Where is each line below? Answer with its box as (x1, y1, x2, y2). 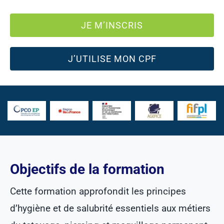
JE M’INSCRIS (81, 20, 143, 31)
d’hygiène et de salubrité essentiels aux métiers (9, 202, 210, 214)
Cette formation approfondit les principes (9, 185, 186, 197)
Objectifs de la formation (9, 161, 164, 178)
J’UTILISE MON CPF (67, 53, 156, 64)
